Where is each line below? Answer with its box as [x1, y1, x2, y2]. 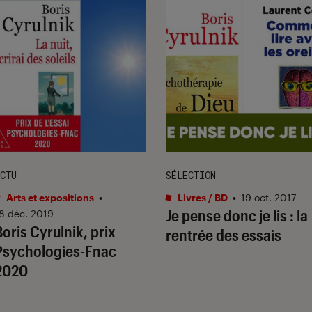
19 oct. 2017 [241, 191, 296, 203]
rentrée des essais [166, 225, 281, 244]
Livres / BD [175, 191, 228, 203]
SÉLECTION [166, 168, 216, 182]
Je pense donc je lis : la [166, 205, 308, 224]
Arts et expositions [4, 191, 94, 203]
